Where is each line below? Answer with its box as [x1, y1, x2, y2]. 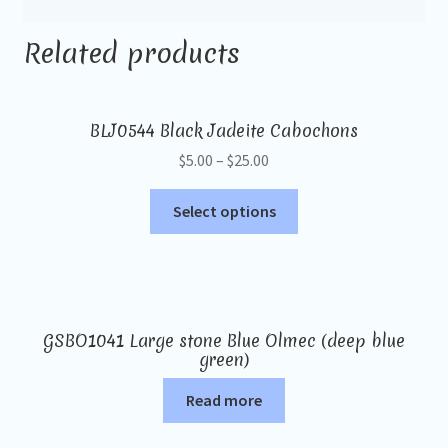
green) [199, 348, 249, 372]
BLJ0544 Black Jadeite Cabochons [90, 118, 358, 142]
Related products [22, 33, 240, 72]
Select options [172, 201, 276, 222]
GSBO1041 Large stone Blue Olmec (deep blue [43, 329, 405, 353]
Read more [186, 389, 262, 410]
